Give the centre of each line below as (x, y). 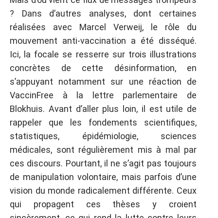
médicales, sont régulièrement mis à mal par (103, 149)
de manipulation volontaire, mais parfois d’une (103, 177)
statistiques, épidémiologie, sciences (103, 136)
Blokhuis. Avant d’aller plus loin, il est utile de (103, 109)
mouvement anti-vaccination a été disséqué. (103, 40)
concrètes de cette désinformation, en (103, 68)
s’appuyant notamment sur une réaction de (103, 81)
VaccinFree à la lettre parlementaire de (103, 95)
